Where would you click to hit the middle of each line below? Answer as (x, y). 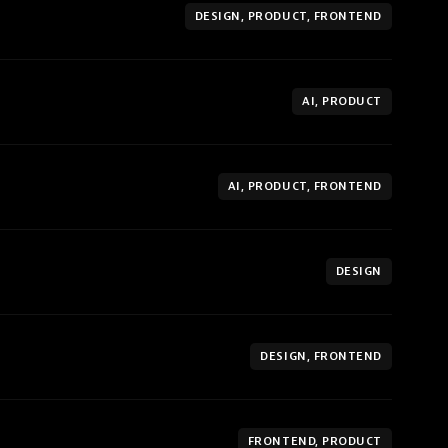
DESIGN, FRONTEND (321, 356)
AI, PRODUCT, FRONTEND (304, 186)
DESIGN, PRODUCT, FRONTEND (288, 16)
